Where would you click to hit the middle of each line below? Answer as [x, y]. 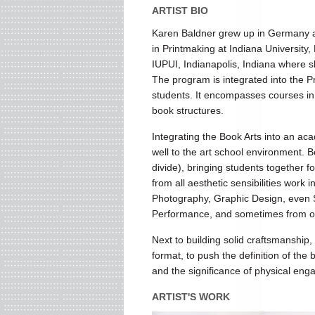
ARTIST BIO [180, 11]
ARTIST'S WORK [191, 297]
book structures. [187, 110]
